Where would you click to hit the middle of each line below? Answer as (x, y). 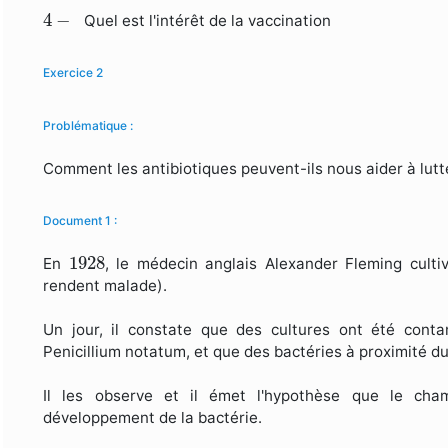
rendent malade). (105, 286)
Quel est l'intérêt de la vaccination (206, 21)
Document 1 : (80, 221)
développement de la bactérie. (153, 418)
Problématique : (88, 126)
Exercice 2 (75, 73)
